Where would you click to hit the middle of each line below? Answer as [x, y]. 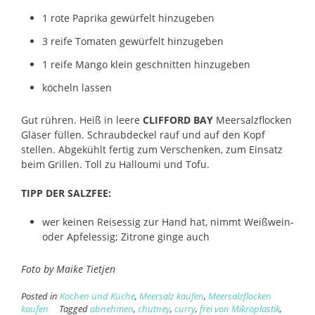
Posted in [40, 296]
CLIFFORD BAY [178, 120]
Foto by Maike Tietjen [68, 269]
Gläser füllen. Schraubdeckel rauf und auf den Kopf [143, 134]
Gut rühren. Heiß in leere [82, 120]
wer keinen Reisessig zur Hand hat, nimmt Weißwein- [168, 221]
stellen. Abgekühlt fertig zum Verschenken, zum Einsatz [152, 149]
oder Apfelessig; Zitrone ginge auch [126, 236]
